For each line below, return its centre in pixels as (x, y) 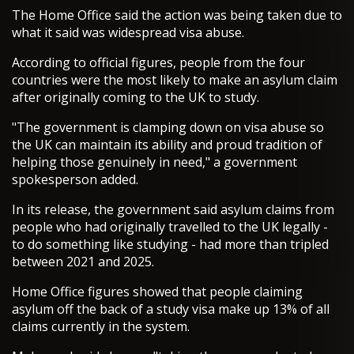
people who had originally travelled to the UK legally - (170, 227)
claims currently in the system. (101, 327)
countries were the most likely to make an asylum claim (175, 80)
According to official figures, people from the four (158, 63)
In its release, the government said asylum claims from (173, 210)
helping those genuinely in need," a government (154, 162)
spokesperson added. (75, 180)
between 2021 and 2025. (83, 262)
